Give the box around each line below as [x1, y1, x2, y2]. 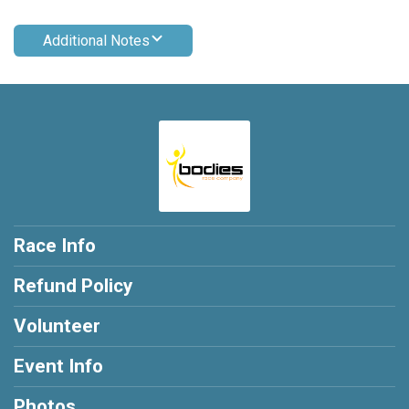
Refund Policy [14, 274, 132, 297]
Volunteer [14, 314, 100, 337]
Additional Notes [43, 31, 150, 49]
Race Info [14, 234, 96, 257]
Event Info [14, 354, 103, 377]
